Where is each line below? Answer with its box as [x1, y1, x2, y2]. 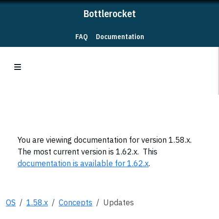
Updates [103, 197, 134, 207]
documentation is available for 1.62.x [18, 158, 149, 168]
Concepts [59, 197, 92, 207]
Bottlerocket [83, 7, 136, 20]
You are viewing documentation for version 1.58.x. [18, 135, 192, 145]
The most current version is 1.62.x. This [18, 147, 157, 156]
